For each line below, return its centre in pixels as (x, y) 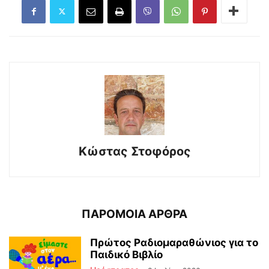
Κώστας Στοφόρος (134, 151)
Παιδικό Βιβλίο (126, 254)
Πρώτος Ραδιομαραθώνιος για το (174, 242)
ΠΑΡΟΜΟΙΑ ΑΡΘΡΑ (134, 214)
